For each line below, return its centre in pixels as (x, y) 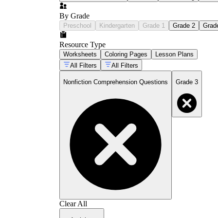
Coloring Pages (126, 54)
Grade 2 (184, 25)
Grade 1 (154, 25)
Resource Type (82, 44)
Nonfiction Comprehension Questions (116, 82)
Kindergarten (117, 25)
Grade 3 (187, 82)
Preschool (77, 25)
